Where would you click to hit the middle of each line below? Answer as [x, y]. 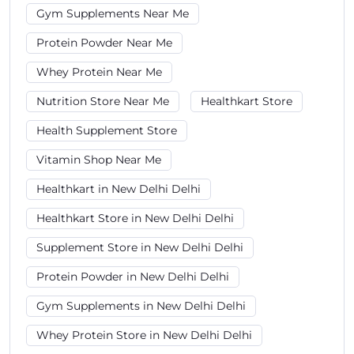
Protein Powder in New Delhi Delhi [133, 277]
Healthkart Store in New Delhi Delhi [135, 218]
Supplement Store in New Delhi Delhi [140, 247]
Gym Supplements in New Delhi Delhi [141, 306]
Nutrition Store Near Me [103, 101]
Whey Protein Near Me [99, 72]
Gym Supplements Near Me [113, 13]
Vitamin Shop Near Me [99, 160]
